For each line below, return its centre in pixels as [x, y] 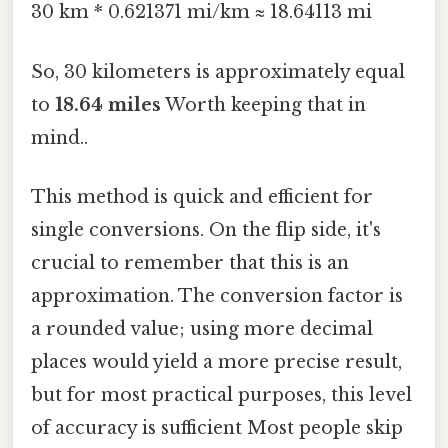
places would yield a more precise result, [216, 361]
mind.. [59, 137]
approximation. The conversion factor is [217, 295]
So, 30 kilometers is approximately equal [218, 71]
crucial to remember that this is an [190, 262]
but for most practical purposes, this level [221, 394]
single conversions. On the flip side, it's [206, 229]
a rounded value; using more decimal [202, 328]
